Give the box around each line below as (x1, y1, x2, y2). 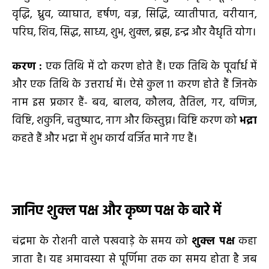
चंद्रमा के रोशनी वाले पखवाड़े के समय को (12, 232, 192, 250)
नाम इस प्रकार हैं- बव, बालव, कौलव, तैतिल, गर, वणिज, (12, 94, 257, 112)
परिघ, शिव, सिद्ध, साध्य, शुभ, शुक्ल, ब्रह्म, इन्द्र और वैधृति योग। (12, 23, 256, 41)
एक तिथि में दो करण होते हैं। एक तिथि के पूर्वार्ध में (42, 58, 258, 76)
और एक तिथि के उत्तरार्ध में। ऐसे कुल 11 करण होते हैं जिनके (12, 76, 257, 94)
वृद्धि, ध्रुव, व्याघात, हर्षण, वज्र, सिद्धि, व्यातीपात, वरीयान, (12, 5, 257, 23)
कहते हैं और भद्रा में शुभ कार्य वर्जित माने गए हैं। (12, 130, 197, 148)
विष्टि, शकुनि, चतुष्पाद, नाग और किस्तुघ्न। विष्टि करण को (12, 112, 240, 130)
